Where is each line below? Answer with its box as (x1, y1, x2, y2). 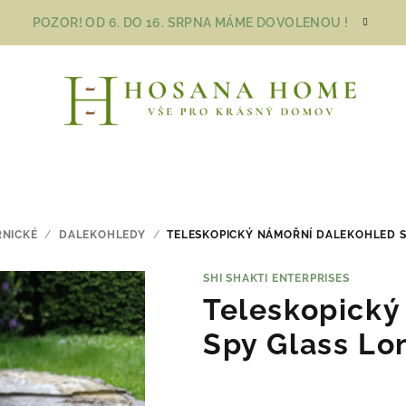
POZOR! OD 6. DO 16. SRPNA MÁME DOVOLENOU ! (32, 15, 349, 30)
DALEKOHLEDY (59, 227, 146, 241)
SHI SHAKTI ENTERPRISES (203, 271, 350, 285)
